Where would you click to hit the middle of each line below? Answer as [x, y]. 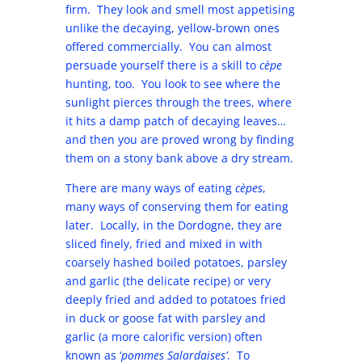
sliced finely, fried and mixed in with [164, 244]
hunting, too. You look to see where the [173, 84]
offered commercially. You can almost [168, 46]
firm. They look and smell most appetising [180, 9]
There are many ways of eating [150, 188]
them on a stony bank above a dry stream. [179, 158]
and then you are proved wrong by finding [179, 139]
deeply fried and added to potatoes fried [175, 299]
